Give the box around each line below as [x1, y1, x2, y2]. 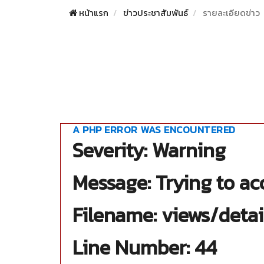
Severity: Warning [72, 136, 226, 165]
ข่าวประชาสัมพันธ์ [123, 6, 188, 19]
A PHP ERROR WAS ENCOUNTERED [72, 122, 236, 137]
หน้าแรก [77, 6, 108, 19]
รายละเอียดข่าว [203, 6, 260, 19]
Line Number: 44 [72, 233, 217, 262]
